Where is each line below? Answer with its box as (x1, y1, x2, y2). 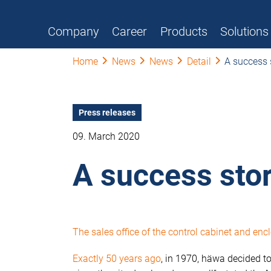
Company (48, 24, 100, 39)
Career (112, 24, 148, 39)
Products (160, 24, 207, 39)
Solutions (220, 24, 269, 39)
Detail (186, 56, 211, 67)
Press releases (79, 108, 135, 117)
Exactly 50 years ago (73, 253, 161, 264)
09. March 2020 (73, 131, 140, 142)
